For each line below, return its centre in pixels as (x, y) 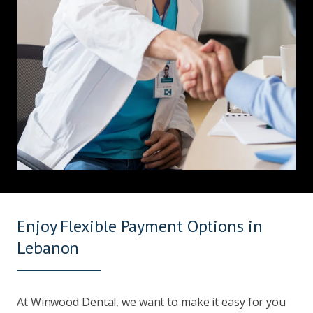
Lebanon (48, 248)
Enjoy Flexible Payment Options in (140, 226)
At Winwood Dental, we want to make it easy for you (151, 302)
